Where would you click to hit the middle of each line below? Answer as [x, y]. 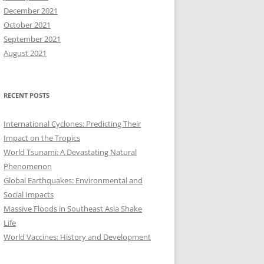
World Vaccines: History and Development [77, 237]
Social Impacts [29, 194]
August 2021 [25, 53]
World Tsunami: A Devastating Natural [70, 152]
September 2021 [32, 39]
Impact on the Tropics [42, 138]
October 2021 [27, 25]
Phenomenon [28, 166]
